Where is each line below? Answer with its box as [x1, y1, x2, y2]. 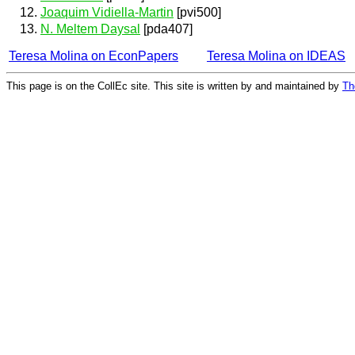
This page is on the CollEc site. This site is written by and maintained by [6, 79, 342, 92]
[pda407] [140, 22, 193, 36]
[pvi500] [174, 5, 221, 19]
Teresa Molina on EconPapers [9, 49, 178, 63]
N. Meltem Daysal [40, 22, 140, 36]
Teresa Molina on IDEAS [207, 49, 345, 63]
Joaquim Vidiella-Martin [40, 5, 174, 19]
